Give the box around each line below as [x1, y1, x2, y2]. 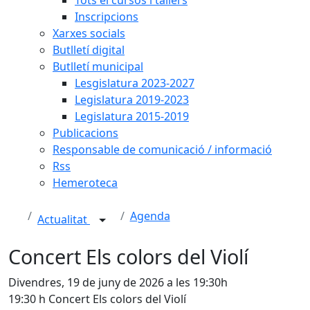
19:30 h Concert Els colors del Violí [8, 291, 186, 307]
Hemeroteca [53, 174, 118, 190]
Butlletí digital [53, 42, 125, 57]
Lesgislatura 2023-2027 [75, 75, 194, 91]
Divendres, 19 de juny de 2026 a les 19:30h [8, 274, 228, 290]
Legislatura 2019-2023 [75, 91, 189, 107]
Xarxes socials [53, 25, 125, 41]
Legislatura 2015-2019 [75, 108, 189, 124]
